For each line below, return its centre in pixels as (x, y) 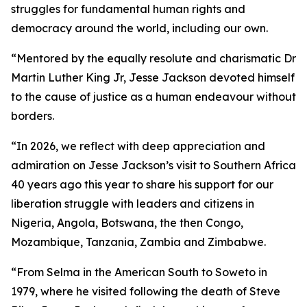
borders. (33, 116)
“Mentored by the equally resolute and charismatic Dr (153, 58)
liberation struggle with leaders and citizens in (133, 204)
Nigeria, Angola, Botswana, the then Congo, (127, 223)
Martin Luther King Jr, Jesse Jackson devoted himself (153, 77)
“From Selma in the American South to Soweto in (139, 272)
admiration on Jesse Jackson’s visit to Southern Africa (153, 165)
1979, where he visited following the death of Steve (146, 291)
